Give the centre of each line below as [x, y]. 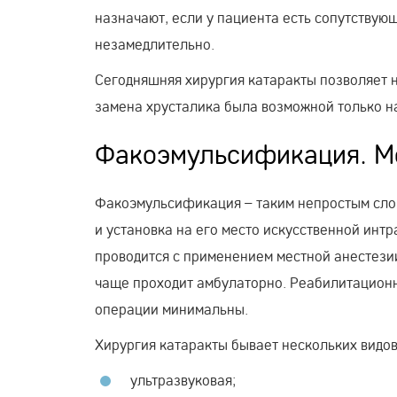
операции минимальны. [171, 308]
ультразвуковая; [183, 379]
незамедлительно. [155, 43]
